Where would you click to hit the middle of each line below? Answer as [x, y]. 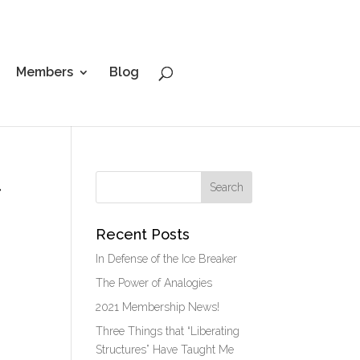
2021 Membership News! [158, 307]
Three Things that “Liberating [168, 331]
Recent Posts [143, 234]
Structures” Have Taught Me [165, 350]
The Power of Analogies [154, 283]
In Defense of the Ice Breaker [167, 259]
